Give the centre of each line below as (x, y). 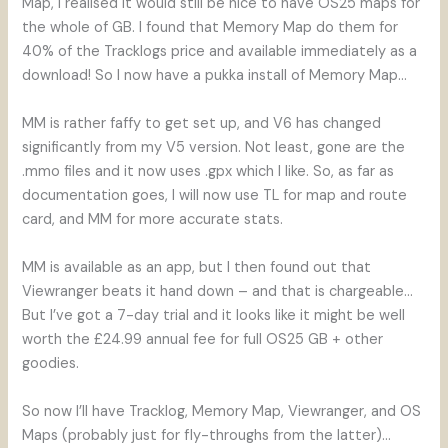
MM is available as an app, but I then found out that (197, 267)
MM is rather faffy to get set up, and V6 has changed (202, 123)
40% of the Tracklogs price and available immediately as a (220, 51)
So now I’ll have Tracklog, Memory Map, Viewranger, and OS (222, 411)
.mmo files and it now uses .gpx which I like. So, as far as (208, 171)
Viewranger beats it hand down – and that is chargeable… (218, 291)
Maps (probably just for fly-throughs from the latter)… (207, 435)
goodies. (51, 363)
